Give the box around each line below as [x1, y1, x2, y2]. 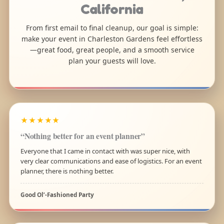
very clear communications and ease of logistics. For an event [20, 156, 202, 165]
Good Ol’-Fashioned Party [20, 190, 94, 198]
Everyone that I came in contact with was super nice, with [20, 146, 190, 155]
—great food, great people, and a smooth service [29, 45, 194, 55]
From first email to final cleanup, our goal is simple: [25, 23, 198, 33]
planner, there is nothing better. [20, 166, 113, 175]
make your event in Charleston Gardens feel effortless [21, 34, 202, 44]
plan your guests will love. [68, 56, 156, 66]
